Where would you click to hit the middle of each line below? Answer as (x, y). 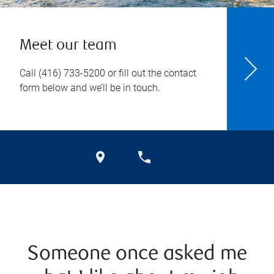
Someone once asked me (137, 255)
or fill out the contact (151, 73)
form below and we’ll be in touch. (90, 88)
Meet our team (68, 46)
